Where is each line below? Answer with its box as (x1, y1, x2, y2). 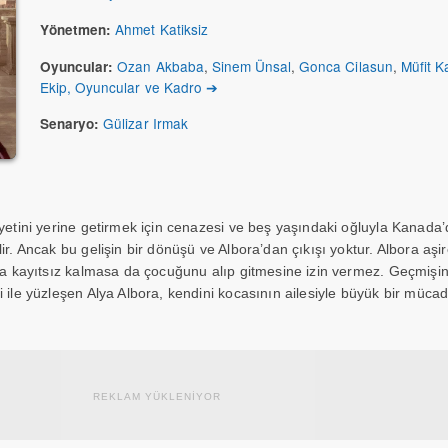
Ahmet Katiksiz (115, 19, 208, 39)
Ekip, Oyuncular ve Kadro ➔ (40, 77, 218, 97)
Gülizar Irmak (103, 113, 188, 133)
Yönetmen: (40, 20, 112, 39)
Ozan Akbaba (117, 56, 204, 76)
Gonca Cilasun (299, 56, 393, 76)
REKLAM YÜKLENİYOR (93, 391, 221, 402)
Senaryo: (40, 114, 100, 133)
